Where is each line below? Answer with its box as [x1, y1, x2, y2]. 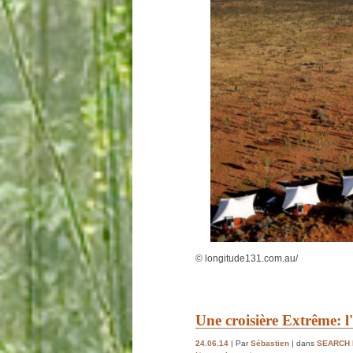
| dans [289, 338, 317, 347]
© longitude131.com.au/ [195, 253, 298, 265]
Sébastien [251, 338, 289, 347]
